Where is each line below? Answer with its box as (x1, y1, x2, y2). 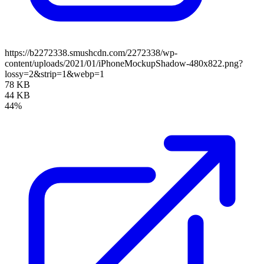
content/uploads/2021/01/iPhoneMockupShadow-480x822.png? (5, 58, 243, 68)
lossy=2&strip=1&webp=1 (5, 68, 104, 79)
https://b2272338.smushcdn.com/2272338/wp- (5, 47, 177, 58)
